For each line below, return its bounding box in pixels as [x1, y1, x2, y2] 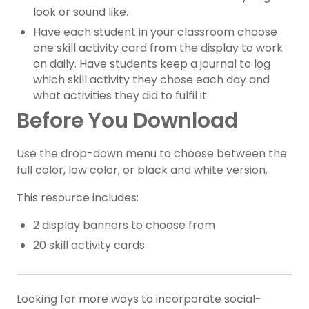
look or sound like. [33, 4, 128, 21]
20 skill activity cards [33, 237, 145, 254]
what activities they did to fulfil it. [33, 88, 209, 104]
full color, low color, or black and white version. [17, 162, 268, 179]
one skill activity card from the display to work [33, 40, 283, 57]
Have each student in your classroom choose [33, 24, 277, 41]
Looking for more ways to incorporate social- [17, 291, 261, 308]
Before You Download [17, 106, 238, 136]
